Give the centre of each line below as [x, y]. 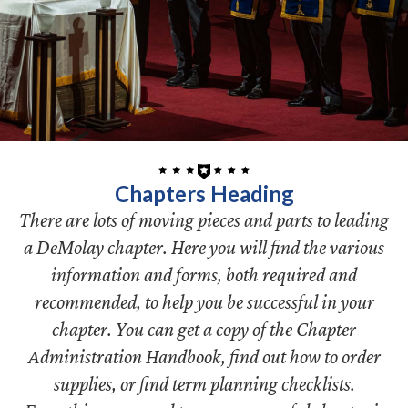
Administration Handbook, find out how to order [204, 357]
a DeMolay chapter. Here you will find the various [204, 247]
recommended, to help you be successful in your [204, 302]
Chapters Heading [204, 194]
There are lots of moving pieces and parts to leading [204, 220]
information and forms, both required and [204, 275]
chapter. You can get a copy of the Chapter [204, 329]
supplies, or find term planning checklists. [204, 384]
